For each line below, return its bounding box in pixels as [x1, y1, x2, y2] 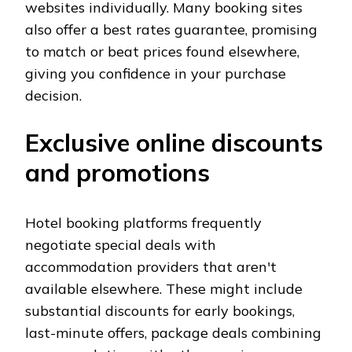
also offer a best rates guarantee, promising [25, 20, 317, 39]
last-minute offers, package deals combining [25, 324, 321, 343]
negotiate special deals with [25, 236, 216, 255]
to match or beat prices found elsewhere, [25, 42, 299, 61]
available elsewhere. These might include [25, 280, 302, 299]
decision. [25, 86, 82, 105]
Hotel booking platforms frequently [25, 214, 262, 233]
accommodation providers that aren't [25, 258, 277, 277]
